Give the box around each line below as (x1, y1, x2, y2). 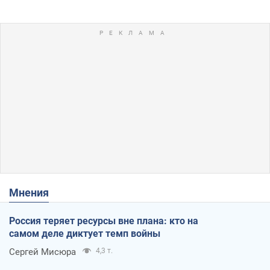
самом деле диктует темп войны (9, 227, 160, 239)
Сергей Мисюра (9, 246, 76, 257)
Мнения (19, 186, 49, 199)
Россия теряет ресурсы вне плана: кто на (9, 215, 198, 227)
